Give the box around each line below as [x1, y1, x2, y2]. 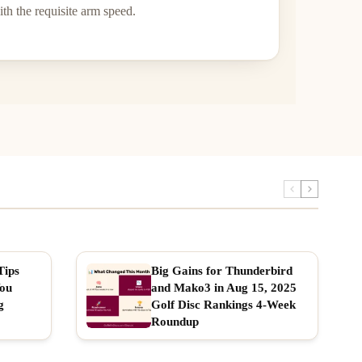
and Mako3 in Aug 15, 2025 [151, 280, 297, 295]
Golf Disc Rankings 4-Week [151, 297, 296, 312]
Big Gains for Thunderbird [151, 263, 293, 278]
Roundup [151, 314, 199, 329]
